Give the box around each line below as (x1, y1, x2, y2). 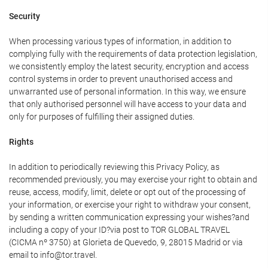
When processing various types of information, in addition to (9, 36, 232, 46)
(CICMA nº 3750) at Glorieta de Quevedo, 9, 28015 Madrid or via (9, 237, 243, 247)
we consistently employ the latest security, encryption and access (9, 62, 249, 71)
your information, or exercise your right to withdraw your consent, (9, 200, 251, 209)
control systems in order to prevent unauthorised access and (9, 74, 233, 84)
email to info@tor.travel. (9, 250, 97, 260)
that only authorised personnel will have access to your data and (9, 99, 246, 109)
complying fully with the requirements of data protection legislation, (9, 49, 257, 59)
